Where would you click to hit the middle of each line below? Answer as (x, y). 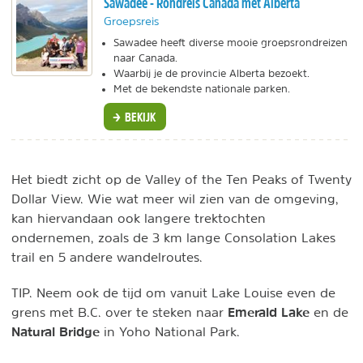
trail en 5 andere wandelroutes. (109, 257)
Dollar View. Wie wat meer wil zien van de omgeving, (175, 199)
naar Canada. (145, 58)
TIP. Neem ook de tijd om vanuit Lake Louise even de (173, 293)
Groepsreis (131, 21)
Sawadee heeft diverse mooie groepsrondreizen (231, 43)
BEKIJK (139, 117)
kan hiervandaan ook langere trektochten (139, 218)
